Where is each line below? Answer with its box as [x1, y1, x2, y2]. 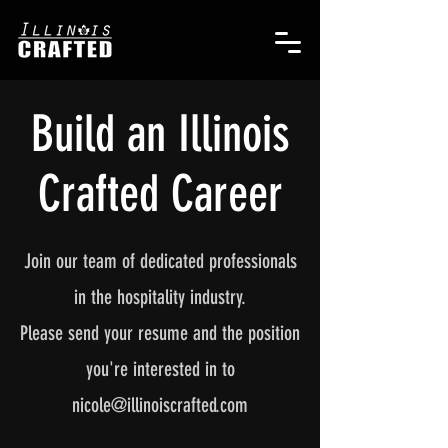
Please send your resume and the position [20, 321, 300, 345]
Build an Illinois [30, 104, 290, 164]
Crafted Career [37, 164, 283, 224]
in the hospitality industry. [74, 285, 246, 309]
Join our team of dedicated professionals [23, 249, 297, 273]
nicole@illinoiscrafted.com [72, 393, 248, 417]
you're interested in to [85, 357, 235, 381]
